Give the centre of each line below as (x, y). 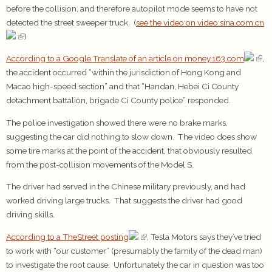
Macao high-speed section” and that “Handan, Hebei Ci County (122, 87)
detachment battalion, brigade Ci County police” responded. (118, 100)
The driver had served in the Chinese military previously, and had (126, 187)
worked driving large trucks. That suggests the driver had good (124, 201)
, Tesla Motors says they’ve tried (204, 236)
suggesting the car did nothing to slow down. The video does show (131, 136)
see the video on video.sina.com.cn (200, 22)
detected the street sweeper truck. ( (71, 22)
